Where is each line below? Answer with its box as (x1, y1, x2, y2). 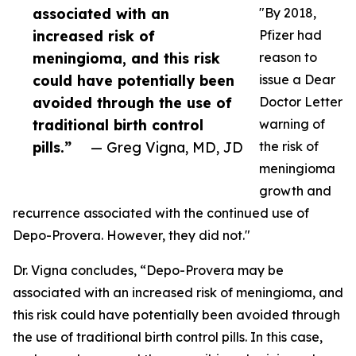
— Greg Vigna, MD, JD (91, 138, 243, 156)
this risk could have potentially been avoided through (13, 307, 340, 323)
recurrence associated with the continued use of (13, 205, 309, 221)
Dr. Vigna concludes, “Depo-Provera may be (13, 262, 284, 278)
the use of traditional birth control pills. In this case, (13, 329, 323, 345)
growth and (259, 183, 331, 199)
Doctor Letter (259, 94, 342, 110)
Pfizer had (259, 27, 322, 43)
